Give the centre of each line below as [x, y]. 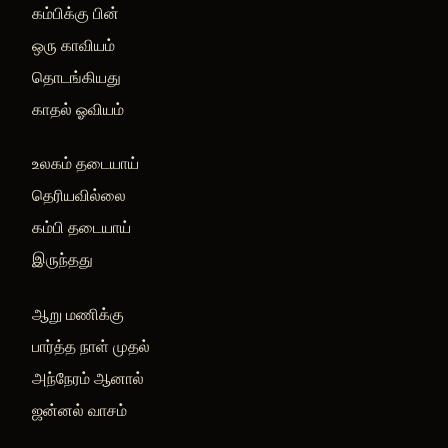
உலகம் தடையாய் [85, 163]
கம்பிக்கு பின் [75, 12]
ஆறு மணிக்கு [78, 313]
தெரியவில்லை [79, 195]
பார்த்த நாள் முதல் [91, 345]
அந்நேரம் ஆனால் [88, 377]
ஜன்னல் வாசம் [79, 409]
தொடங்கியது [76, 76]
